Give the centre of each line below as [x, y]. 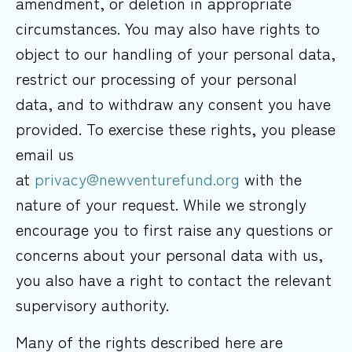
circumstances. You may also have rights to [168, 28]
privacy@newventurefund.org [139, 179]
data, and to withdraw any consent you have [173, 104]
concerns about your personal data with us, [169, 255]
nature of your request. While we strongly [161, 204]
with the [273, 179]
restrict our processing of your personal [156, 79]
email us [45, 154]
